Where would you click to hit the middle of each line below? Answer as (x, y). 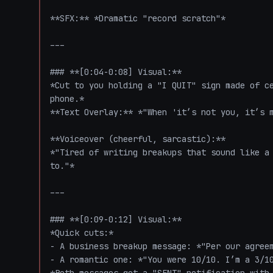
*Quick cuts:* (87, 233)
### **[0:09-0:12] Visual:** (121, 219)
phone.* (72, 99)
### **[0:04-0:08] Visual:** (121, 72)
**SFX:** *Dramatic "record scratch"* (143, 18)
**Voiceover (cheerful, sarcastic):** (143, 139)
